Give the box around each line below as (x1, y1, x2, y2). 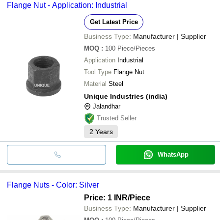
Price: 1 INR (84, 193, 128, 202)
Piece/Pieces (117, 44, 155, 52)
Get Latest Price (89, 18, 138, 26)
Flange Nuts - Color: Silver (7, 180, 99, 189)
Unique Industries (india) (84, 92, 167, 100)
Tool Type (84, 68, 111, 76)
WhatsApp (157, 150, 189, 158)
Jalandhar (93, 102, 120, 110)
